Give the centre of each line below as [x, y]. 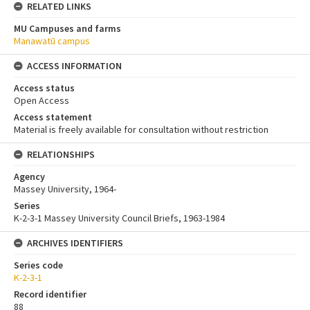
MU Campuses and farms [67, 28]
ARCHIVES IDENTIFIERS [75, 243]
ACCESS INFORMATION [74, 65]
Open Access [42, 100]
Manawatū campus [52, 40]
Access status [44, 88]
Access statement [53, 117]
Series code [38, 265]
